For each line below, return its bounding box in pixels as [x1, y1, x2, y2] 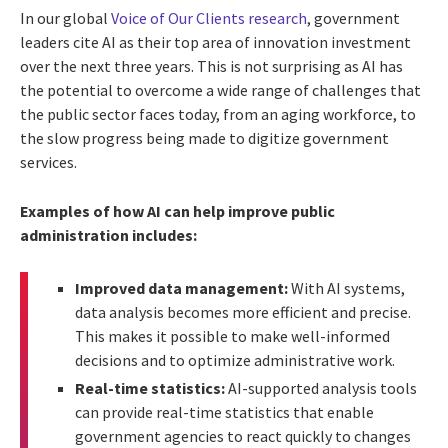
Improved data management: [75, 278, 288, 299]
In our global [20, 8, 111, 29]
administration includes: [20, 225, 197, 246]
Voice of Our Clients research [111, 8, 307, 29]
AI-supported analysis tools [225, 378, 417, 399]
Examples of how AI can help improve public [20, 201, 335, 222]
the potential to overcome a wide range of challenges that [20, 80, 421, 101]
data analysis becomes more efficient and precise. [75, 302, 411, 323]
